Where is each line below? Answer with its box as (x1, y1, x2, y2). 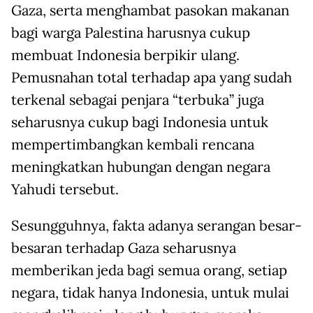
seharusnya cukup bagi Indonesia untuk (11, 113, 268, 132)
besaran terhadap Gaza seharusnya (11, 239, 236, 258)
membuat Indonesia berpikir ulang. (11, 46, 240, 65)
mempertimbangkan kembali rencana (11, 136, 254, 154)
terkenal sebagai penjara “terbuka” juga (11, 91, 264, 110)
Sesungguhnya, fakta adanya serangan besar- (11, 217, 302, 235)
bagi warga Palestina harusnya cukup (11, 24, 250, 43)
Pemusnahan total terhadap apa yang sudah (11, 68, 292, 87)
